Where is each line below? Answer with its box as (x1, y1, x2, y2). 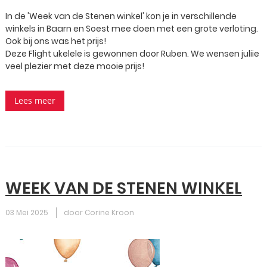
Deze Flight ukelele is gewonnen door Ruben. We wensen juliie (5, 48, 259, 60)
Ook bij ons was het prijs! (5, 35, 106, 47)
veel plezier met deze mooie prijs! (5, 60, 144, 72)
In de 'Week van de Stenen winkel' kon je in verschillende (5, 10, 237, 22)
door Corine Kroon (64, 207, 134, 218)
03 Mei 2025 (5, 207, 48, 218)
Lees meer (14, 95, 55, 106)
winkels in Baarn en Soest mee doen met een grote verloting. (5, 23, 258, 35)
